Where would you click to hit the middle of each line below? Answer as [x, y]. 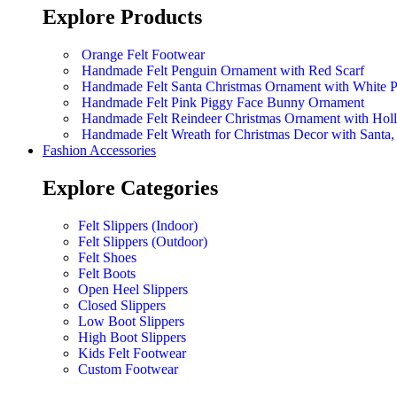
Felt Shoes [107, 257]
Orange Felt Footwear [143, 55]
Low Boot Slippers [131, 321]
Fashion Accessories [99, 151]
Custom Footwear [128, 369]
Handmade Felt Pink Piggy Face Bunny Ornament [223, 103]
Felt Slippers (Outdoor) [143, 241]
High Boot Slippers [132, 337]
